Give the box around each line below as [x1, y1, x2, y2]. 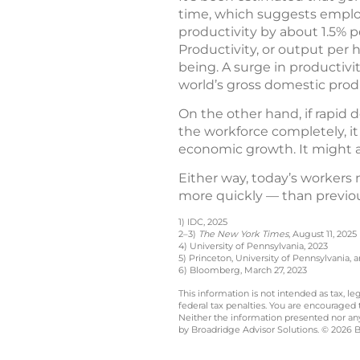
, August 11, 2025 [288, 228, 357, 239]
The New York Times [198, 228, 288, 239]
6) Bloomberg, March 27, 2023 [178, 264, 307, 276]
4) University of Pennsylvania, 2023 [178, 240, 328, 252]
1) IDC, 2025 [178, 216, 227, 227]
